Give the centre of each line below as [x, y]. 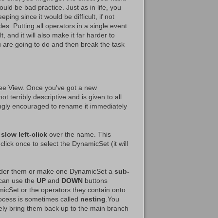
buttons [95, 180]
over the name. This [79, 134]
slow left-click [24, 134]
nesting [93, 199]
